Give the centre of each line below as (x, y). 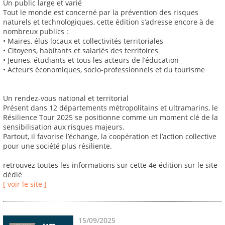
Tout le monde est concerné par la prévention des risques (101, 13)
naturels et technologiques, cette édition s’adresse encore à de (108, 22)
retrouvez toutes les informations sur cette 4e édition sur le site (110, 165)
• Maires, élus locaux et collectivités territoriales (83, 41)
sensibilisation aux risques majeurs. (64, 127)
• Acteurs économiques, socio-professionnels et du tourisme (104, 70)
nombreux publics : (36, 32)
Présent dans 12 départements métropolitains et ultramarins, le (110, 108)
